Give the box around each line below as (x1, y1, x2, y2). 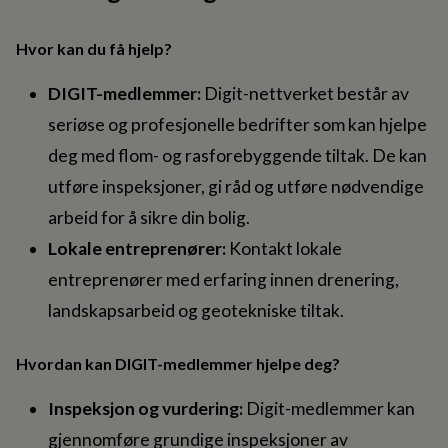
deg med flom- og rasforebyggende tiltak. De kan (48, 145, 427, 167)
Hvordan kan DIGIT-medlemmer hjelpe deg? (16, 354, 340, 374)
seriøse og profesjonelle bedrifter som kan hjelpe (48, 114, 427, 136)
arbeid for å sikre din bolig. (48, 207, 250, 229)
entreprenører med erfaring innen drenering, (48, 269, 399, 291)
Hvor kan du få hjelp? (16, 39, 172, 59)
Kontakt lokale (226, 238, 342, 260)
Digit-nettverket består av (201, 83, 409, 105)
